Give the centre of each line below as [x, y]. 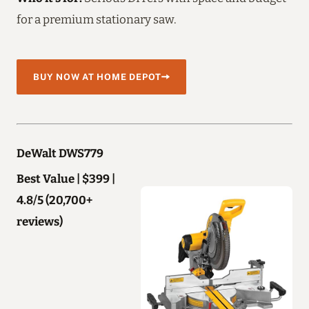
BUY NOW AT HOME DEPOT [98, 77]
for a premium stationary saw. [97, 19]
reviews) [40, 221]
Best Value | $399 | [66, 178]
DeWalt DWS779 [60, 153]
